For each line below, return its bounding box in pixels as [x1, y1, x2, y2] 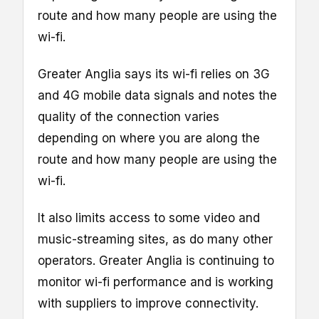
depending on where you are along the [38, 130, 260, 145]
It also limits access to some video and [38, 210, 260, 225]
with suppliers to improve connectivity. [38, 296, 258, 310]
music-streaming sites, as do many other [38, 231, 273, 246]
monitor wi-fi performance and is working [38, 274, 273, 289]
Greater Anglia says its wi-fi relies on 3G [38, 66, 270, 81]
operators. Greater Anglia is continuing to [38, 253, 274, 268]
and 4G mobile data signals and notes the [38, 88, 277, 103]
